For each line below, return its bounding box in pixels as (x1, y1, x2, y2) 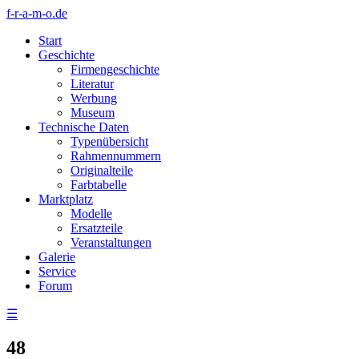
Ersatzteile (71, 221, 123, 235)
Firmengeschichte (71, 63, 159, 76)
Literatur (71, 77, 114, 91)
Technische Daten (38, 120, 129, 134)
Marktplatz (38, 192, 93, 206)
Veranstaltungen (71, 236, 151, 249)
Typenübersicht (71, 135, 148, 148)
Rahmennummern (71, 149, 161, 163)
